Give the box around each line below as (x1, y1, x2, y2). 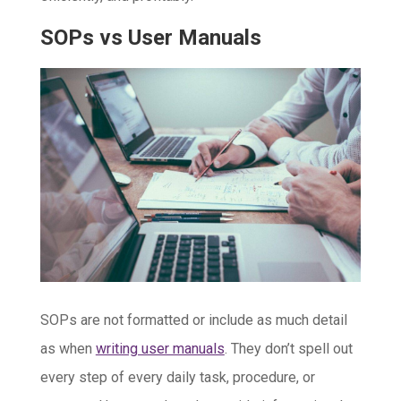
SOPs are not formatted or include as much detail (39, 311, 347, 329)
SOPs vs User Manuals (39, 25, 261, 51)
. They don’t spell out (224, 340, 353, 358)
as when (39, 340, 96, 358)
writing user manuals (95, 340, 225, 358)
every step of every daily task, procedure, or (39, 369, 315, 387)
